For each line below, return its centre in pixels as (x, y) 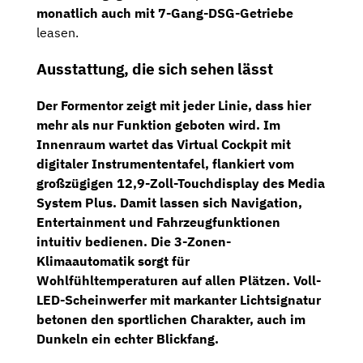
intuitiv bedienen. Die (105, 241)
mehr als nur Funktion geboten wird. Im (158, 124)
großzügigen (77, 183)
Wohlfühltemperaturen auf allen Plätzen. (165, 280)
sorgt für (162, 261)
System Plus (75, 202)
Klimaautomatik (85, 261)
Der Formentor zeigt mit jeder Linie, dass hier (174, 105)
